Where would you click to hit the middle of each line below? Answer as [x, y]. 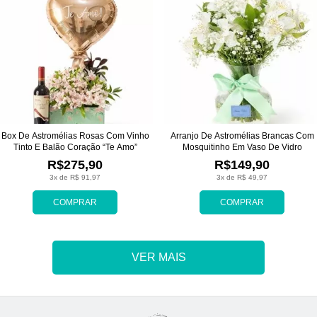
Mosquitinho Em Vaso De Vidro [242, 147]
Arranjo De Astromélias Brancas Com [242, 136]
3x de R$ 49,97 [242, 177]
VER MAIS [158, 257]
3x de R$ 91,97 [75, 177]
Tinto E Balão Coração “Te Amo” [75, 147]
